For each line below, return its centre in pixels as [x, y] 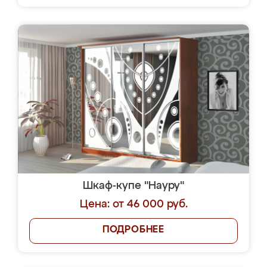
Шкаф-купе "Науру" [133, 186]
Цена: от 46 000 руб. [133, 204]
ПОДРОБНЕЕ [133, 230]
